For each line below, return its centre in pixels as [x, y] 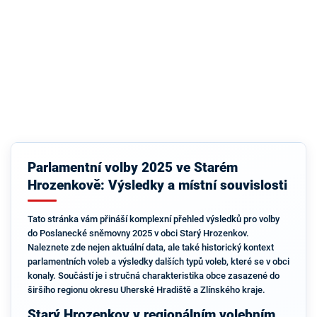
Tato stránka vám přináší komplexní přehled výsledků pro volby [153, 219]
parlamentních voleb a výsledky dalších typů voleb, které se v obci [158, 261]
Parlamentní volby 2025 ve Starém [132, 167]
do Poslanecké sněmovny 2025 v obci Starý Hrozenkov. [138, 233]
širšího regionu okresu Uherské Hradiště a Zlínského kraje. [146, 290]
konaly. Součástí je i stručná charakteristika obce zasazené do [153, 276]
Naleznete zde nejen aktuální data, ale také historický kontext [150, 247]
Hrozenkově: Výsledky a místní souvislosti [157, 185]
